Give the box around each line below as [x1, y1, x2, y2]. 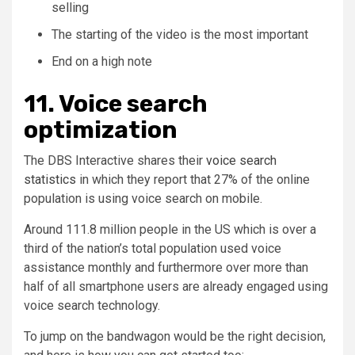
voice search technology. [24, 297, 160, 313]
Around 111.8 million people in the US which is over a [24, 221, 316, 237]
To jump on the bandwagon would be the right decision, [24, 328, 326, 344]
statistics [24, 171, 76, 187]
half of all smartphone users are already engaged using [24, 278, 328, 294]
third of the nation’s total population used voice [24, 240, 281, 256]
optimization [24, 115, 177, 144]
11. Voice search [24, 89, 208, 118]
